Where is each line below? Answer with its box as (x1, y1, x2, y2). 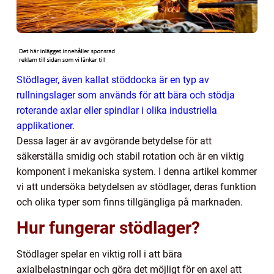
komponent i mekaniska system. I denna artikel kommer (17, 165, 257, 177)
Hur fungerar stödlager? (17, 217, 200, 238)
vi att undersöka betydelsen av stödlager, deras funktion (17, 180, 256, 193)
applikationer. (17, 119, 75, 131)
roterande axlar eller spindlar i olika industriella (17, 104, 217, 116)
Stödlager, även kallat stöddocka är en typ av (17, 73, 209, 86)
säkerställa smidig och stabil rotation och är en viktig (17, 150, 244, 162)
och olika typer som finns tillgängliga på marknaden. (17, 196, 243, 208)
